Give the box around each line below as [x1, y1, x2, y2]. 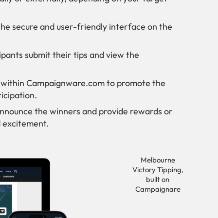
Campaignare [135, 184, 181, 194]
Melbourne [140, 155, 175, 165]
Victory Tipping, [132, 165, 183, 175]
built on [146, 175, 170, 184]
